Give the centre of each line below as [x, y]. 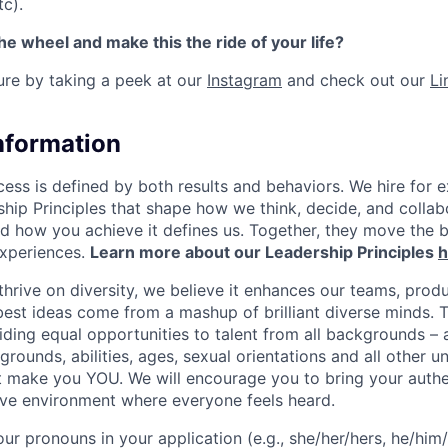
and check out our [356, 80]
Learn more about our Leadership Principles [264, 251]
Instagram [244, 80]
